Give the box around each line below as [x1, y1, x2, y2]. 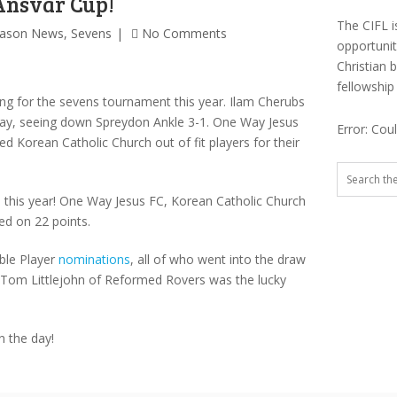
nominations [58, 251, 130, 269]
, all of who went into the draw [130, 251, 306, 269]
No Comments [142, 25, 227, 43]
